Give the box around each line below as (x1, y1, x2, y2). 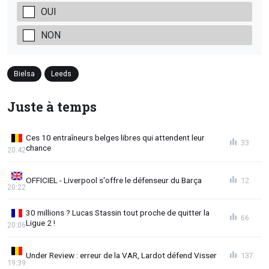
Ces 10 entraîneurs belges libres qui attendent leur (26, 133, 205, 142)
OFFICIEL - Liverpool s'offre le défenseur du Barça (26, 175, 202, 186)
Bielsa (14, 68, 35, 78)
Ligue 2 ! (26, 218, 55, 228)
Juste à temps (7, 98, 97, 116)
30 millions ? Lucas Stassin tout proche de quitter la (26, 208, 210, 218)
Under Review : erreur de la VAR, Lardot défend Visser (26, 250, 217, 261)
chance (26, 143, 51, 153)
